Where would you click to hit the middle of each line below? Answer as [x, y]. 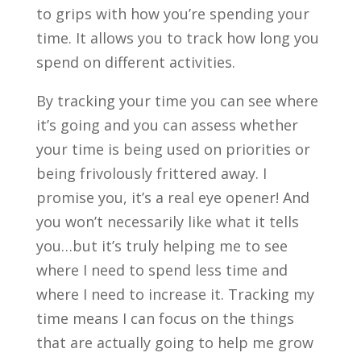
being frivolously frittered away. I [151, 173]
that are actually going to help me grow [174, 342]
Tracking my [271, 294]
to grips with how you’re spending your [172, 13]
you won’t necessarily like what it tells [167, 221]
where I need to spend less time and [162, 270]
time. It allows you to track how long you [177, 37]
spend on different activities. [137, 62]
